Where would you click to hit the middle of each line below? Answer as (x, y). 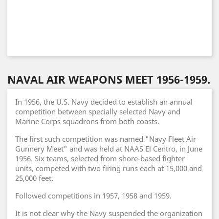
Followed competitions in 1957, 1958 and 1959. (93, 196)
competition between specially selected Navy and (98, 111)
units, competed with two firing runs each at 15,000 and (109, 168)
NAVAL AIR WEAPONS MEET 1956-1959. (109, 79)
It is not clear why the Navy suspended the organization (109, 213)
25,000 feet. (34, 178)
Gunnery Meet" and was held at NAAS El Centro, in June (109, 149)
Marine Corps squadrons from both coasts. (87, 121)
